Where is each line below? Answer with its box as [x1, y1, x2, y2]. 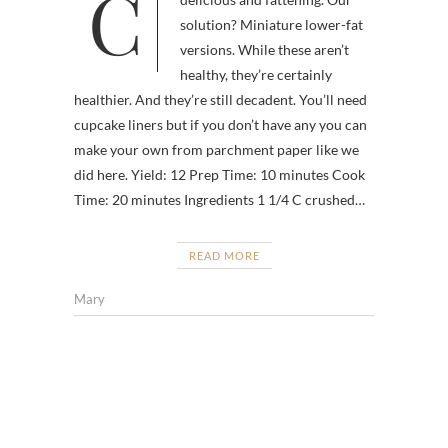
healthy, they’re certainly [180, 66, 332, 84]
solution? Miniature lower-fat [180, 16, 363, 34]
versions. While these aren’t [180, 41, 349, 59]
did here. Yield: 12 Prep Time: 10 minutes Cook [74, 166, 365, 184]
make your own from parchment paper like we [74, 141, 359, 159]
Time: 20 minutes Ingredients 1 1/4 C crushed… [74, 191, 365, 209]
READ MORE [188, 249, 260, 263]
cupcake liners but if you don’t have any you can [74, 116, 367, 134]
